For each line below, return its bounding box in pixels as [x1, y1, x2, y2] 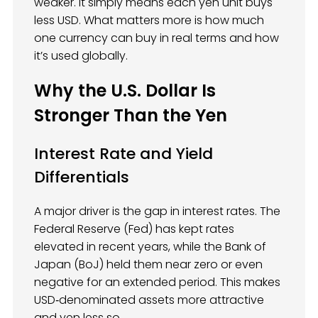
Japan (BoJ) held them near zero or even [34, 256, 263, 273]
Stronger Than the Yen [34, 104, 227, 128]
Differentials [34, 166, 129, 189]
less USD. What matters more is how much [34, 11, 264, 28]
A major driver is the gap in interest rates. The [34, 203, 280, 220]
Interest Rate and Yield [34, 143, 213, 165]
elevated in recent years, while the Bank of [34, 238, 266, 256]
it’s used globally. [34, 47, 128, 64]
